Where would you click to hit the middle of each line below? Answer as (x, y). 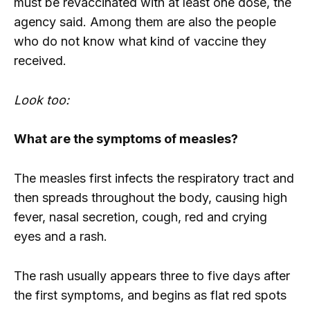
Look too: (42, 100)
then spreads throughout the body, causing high (151, 198)
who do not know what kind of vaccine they (140, 41)
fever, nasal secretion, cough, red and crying (140, 217)
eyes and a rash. (61, 237)
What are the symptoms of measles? (126, 139)
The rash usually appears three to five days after (152, 276)
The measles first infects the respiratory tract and (154, 179)
